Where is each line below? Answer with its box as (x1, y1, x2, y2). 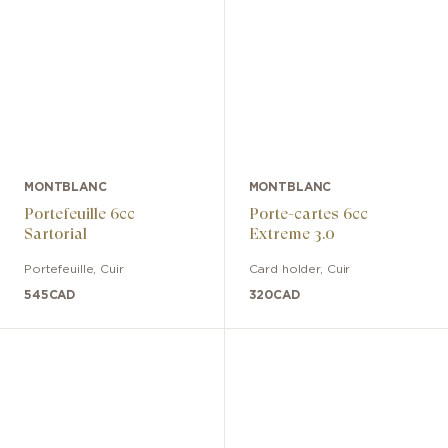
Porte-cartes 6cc (248, 203, 368, 223)
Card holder (248, 262, 321, 275)
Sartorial (24, 223, 87, 243)
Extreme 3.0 (248, 223, 335, 243)
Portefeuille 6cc (24, 203, 135, 223)
